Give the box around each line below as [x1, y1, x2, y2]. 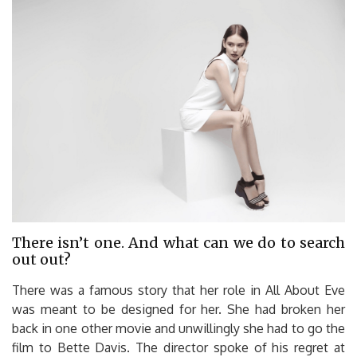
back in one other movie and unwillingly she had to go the [12, 320, 345, 336]
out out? [12, 249, 71, 269]
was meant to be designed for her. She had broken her [12, 300, 345, 317]
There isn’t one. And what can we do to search [12, 233, 345, 252]
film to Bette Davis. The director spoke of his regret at [12, 339, 345, 355]
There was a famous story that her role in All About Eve [12, 281, 345, 298]
